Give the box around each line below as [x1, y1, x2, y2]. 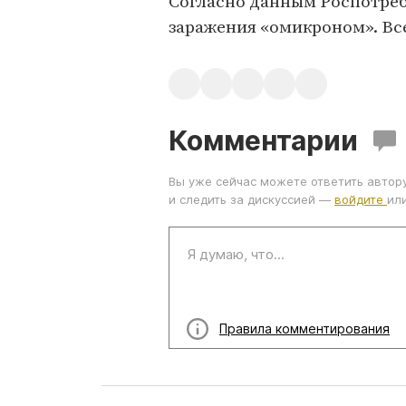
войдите [334, 192, 387, 208]
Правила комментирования [219, 321, 390, 337]
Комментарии [169, 124, 358, 158]
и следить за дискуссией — [169, 192, 334, 208]
